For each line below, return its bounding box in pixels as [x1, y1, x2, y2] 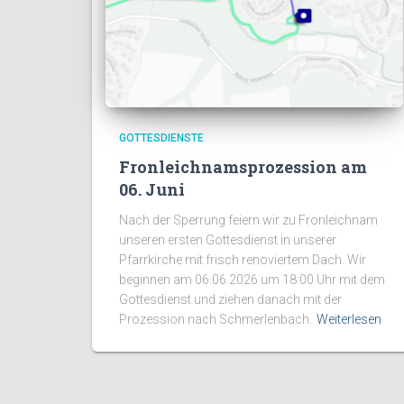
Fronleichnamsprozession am [119, 156, 367, 179]
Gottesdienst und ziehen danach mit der [119, 292, 342, 308]
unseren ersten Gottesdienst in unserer [119, 233, 336, 248]
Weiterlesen [317, 312, 381, 327]
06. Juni [119, 179, 185, 201]
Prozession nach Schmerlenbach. [119, 312, 312, 327]
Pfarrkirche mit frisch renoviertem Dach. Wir [119, 252, 366, 268]
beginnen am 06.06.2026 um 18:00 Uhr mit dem [119, 272, 385, 288]
